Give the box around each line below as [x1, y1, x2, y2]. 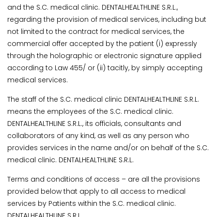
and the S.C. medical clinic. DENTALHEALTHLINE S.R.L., [7, 2, 178, 13]
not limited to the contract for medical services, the [7, 27, 185, 37]
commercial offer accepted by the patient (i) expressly [7, 39, 197, 49]
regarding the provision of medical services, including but [7, 15, 206, 25]
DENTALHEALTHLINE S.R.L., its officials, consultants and [7, 119, 181, 129]
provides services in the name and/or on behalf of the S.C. [7, 143, 209, 153]
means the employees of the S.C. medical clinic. [7, 107, 173, 117]
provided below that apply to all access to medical [7, 186, 186, 197]
